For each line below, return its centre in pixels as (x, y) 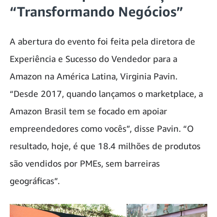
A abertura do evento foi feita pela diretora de (102, 41)
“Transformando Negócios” (96, 12)
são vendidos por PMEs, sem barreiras (85, 163)
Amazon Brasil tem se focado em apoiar (88, 111)
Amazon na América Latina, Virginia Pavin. (93, 76)
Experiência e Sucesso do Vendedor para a (93, 59)
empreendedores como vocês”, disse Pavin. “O (102, 129)
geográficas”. (35, 181)
